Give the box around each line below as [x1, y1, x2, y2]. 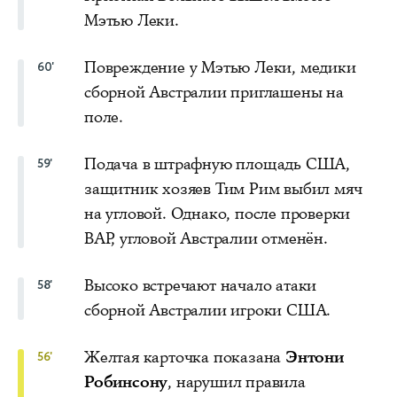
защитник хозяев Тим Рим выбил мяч [84, 177, 362, 199]
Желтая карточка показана [84, 346, 285, 368]
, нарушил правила [167, 370, 306, 393]
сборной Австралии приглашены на [84, 81, 344, 103]
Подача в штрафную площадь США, [84, 152, 350, 175]
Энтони [285, 346, 344, 368]
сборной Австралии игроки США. [84, 299, 331, 321]
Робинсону [84, 370, 168, 393]
